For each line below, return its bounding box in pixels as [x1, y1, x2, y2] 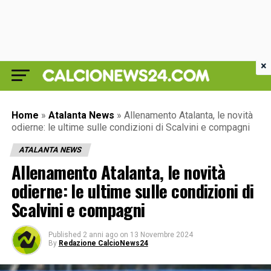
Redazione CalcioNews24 [58, 239, 148, 247]
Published [48, 230, 81, 239]
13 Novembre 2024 [129, 230, 193, 239]
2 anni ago [82, 230, 118, 239]
